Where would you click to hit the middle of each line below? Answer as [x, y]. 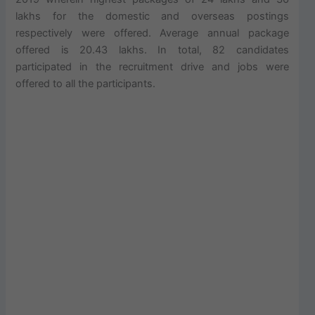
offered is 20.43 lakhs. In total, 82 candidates [152, 50]
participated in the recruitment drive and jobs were [152, 66]
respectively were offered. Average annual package [152, 33]
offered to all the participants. [86, 83]
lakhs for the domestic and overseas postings [152, 16]
